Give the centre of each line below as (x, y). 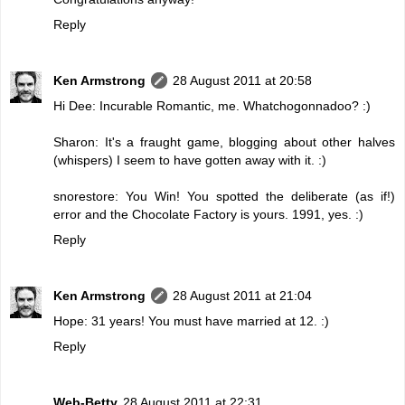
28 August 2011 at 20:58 (242, 80)
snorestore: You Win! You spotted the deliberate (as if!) (224, 196)
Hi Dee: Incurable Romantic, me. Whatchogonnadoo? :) (212, 105)
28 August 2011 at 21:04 (242, 295)
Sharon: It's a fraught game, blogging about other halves (224, 141)
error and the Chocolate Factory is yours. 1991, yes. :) (208, 214)
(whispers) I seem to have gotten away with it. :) (190, 160)
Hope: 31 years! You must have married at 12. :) (191, 320)
